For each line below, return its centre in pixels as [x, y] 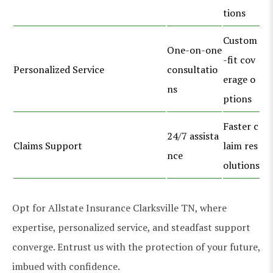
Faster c [241, 126]
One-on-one [194, 50]
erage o [239, 79]
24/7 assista [193, 136]
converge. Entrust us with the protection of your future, [136, 246]
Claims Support [48, 145]
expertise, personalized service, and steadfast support [131, 227]
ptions [237, 98]
